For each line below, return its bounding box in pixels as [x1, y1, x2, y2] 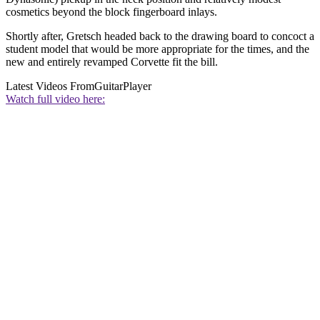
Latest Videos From [6, 79, 94, 92]
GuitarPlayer [94, 79, 151, 92]
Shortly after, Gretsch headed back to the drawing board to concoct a [6, 29, 314, 42]
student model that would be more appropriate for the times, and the [6, 42, 309, 55]
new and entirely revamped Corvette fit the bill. [6, 55, 218, 68]
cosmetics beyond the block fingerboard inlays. [6, 5, 217, 18]
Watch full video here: [6, 92, 105, 105]
